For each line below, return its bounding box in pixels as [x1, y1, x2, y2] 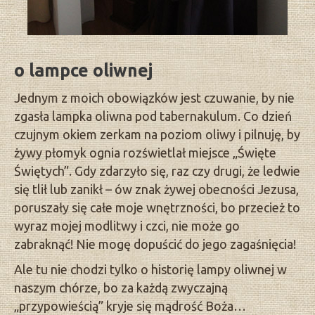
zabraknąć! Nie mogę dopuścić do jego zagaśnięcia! [14, 237, 296, 251]
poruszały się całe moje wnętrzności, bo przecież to [14, 200, 300, 214]
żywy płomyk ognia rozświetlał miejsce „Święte [14, 146, 276, 160]
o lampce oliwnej [14, 60, 153, 80]
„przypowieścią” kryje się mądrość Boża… [14, 299, 246, 313]
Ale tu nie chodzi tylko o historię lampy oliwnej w [14, 262, 287, 276]
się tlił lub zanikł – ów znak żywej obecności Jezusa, [14, 182, 299, 196]
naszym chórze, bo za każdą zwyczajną [14, 281, 228, 295]
